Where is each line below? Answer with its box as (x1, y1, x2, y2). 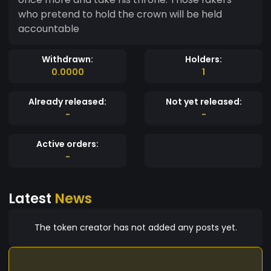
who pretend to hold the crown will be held (18, 7, 222, 21)
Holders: (185, 53, 222, 65)
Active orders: (36, 137, 99, 150)
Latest (8, 188, 54, 208)
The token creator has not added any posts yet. (34, 221, 237, 233)
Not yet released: (165, 95, 242, 108)
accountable (18, 21, 79, 36)
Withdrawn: (42, 53, 93, 65)
